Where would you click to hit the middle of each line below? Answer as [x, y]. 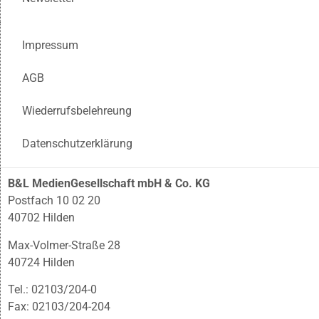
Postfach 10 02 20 [54, 201]
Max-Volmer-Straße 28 [64, 245]
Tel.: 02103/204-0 [52, 290]
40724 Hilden [41, 262]
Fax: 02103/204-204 [59, 307]
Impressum [50, 46]
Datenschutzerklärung [77, 144]
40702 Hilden [41, 218]
